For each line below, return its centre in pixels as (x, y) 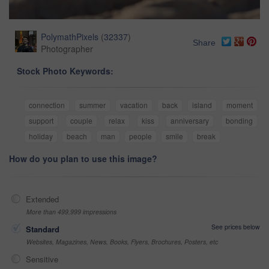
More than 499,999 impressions (71, 211)
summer (92, 104)
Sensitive (42, 259)
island (202, 104)
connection (47, 104)
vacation (134, 104)
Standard (43, 229)
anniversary (190, 120)
